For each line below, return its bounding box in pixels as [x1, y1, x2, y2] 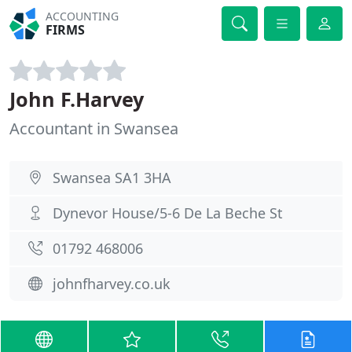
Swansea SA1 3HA [53, 168, 171, 187]
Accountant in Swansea [9, 118, 178, 139]
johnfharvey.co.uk [53, 274, 170, 293]
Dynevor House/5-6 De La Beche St [53, 203, 283, 222]
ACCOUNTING [46, 9, 119, 24]
